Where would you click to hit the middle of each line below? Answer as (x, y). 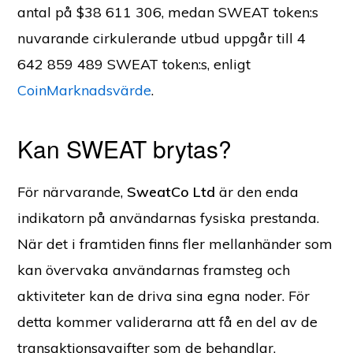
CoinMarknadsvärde (85, 90)
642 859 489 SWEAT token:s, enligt (134, 64)
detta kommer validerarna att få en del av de (168, 321)
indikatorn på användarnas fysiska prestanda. (169, 217)
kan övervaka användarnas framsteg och (154, 269)
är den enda (257, 191)
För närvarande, (72, 191)
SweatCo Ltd (171, 191)
